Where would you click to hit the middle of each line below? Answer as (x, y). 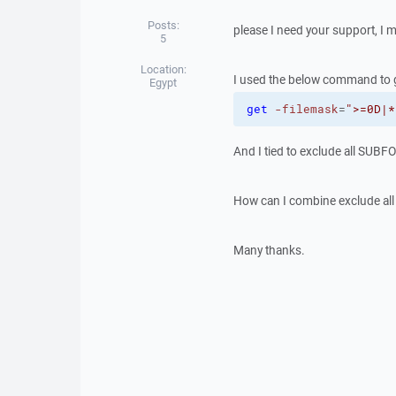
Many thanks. (269, 250)
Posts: (163, 25)
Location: (163, 69)
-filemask (306, 109)
